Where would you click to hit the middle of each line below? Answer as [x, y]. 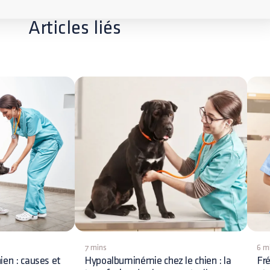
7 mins [96, 247]
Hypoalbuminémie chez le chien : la [158, 261]
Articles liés [75, 28]
